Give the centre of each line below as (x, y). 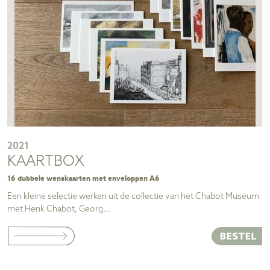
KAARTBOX (46, 162)
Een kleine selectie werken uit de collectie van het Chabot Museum (133, 196)
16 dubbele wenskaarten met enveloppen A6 (83, 178)
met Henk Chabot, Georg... (59, 209)
